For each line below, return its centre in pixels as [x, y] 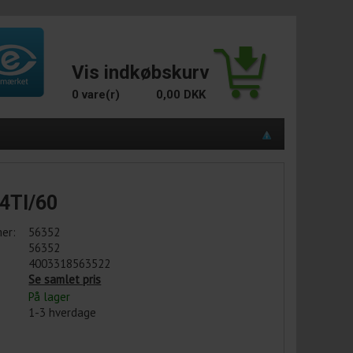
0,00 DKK [181, 95]
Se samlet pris [65, 279]
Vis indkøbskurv [141, 72]
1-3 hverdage [63, 312]
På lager [50, 296]
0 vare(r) [96, 95]
